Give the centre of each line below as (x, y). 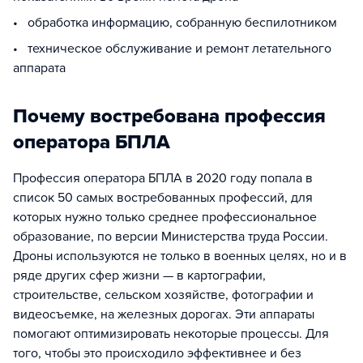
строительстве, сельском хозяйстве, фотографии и (163, 295)
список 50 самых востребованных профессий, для (163, 198)
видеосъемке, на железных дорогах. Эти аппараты (164, 314)
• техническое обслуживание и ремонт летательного (172, 49)
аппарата (39, 68)
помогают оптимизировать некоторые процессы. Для (171, 334)
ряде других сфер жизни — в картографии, (139, 275)
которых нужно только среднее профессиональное (165, 217)
